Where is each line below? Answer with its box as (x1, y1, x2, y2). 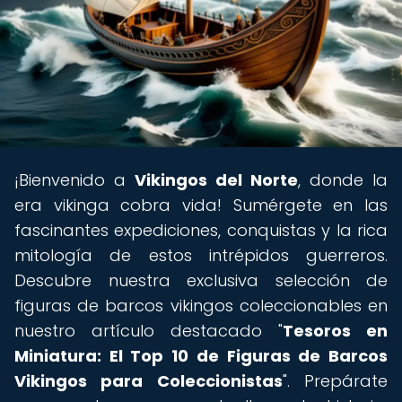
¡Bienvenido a (14, 169, 135, 191)
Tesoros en (283, 319, 388, 342)
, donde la (298, 169, 388, 191)
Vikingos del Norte (135, 169, 298, 191)
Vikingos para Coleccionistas (14, 370, 283, 392)
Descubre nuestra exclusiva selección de (14, 269, 388, 292)
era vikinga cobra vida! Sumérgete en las (14, 194, 388, 216)
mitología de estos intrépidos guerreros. (14, 244, 388, 267)
